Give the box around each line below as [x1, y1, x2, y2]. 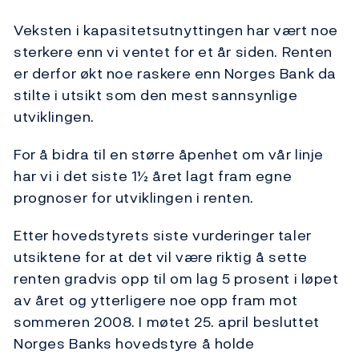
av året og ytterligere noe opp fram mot [14, 289, 298, 312]
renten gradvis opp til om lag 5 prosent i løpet [14, 268, 339, 290]
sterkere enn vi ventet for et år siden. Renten [14, 41, 333, 63]
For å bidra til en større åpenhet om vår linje [14, 143, 324, 166]
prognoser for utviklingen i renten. [14, 187, 254, 209]
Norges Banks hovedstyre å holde [14, 333, 255, 355]
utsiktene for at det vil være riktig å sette [14, 246, 308, 268]
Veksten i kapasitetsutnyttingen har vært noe [14, 19, 338, 42]
